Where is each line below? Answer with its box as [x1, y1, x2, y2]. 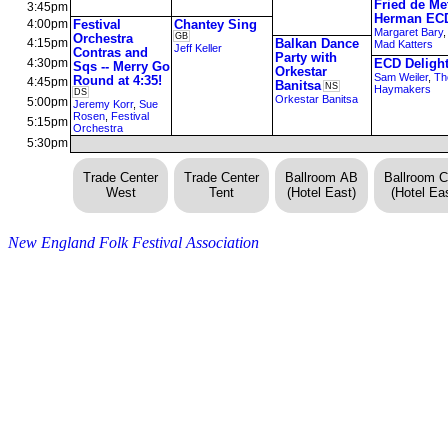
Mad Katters [374, 37, 433, 50]
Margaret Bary [374, 25, 443, 38]
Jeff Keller [174, 41, 222, 54]
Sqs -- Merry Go [73, 58, 170, 74]
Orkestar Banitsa [275, 92, 358, 105]
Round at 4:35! [73, 72, 162, 88]
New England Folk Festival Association [8, 233, 259, 251]
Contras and [73, 44, 148, 60]
